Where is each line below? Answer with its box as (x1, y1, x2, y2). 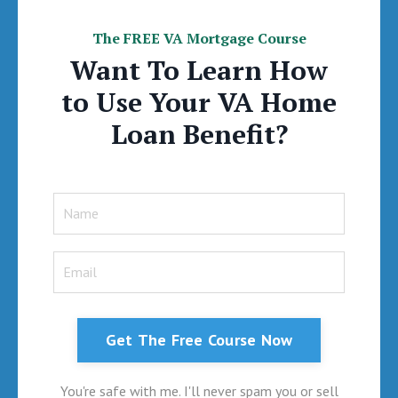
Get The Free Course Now (105, 330, 293, 351)
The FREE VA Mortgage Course (92, 28, 306, 48)
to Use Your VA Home (61, 84, 337, 120)
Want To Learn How (70, 52, 328, 88)
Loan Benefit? (110, 115, 288, 152)
